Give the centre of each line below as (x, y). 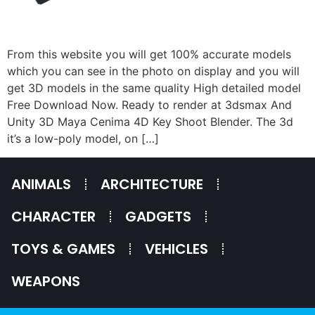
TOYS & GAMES (63, 249)
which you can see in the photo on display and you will (153, 71)
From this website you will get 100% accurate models (149, 54)
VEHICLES (176, 249)
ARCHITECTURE (152, 184)
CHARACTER (53, 216)
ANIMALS (41, 184)
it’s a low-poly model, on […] (83, 139)
